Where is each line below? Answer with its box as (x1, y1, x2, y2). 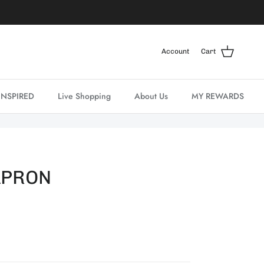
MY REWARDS (191, 90, 244, 102)
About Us (134, 90, 168, 102)
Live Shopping (57, 90, 111, 102)
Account (161, 47, 189, 56)
